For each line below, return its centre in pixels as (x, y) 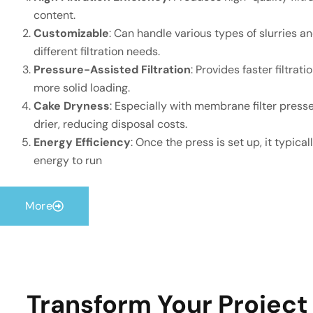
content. (54, 15)
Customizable (71, 33)
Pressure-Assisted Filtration (112, 69)
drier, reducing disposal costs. (110, 124)
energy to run (68, 160)
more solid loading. (82, 87)
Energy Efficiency (82, 142)
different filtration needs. (97, 51)
